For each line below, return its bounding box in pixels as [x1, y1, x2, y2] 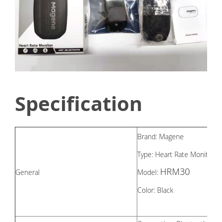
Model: [137, 167, 160, 177]
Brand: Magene [137, 132, 184, 142]
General [15, 167, 40, 177]
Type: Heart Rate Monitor [137, 150, 215, 160]
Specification [15, 90, 142, 118]
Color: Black [137, 185, 173, 195]
